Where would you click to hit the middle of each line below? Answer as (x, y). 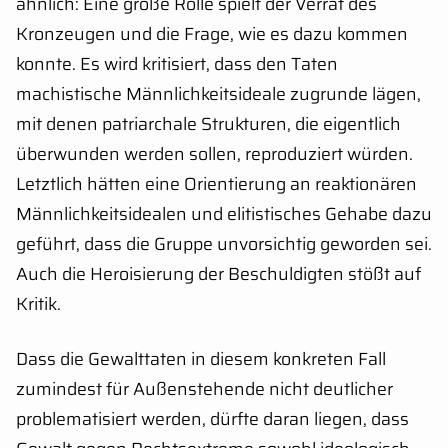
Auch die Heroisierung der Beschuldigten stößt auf (218, 274)
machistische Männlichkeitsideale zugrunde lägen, (218, 94)
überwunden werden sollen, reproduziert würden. (214, 154)
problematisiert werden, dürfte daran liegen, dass (212, 419)
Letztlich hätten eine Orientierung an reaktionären (216, 184)
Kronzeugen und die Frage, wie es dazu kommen (212, 34)
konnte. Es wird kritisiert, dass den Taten (177, 64)
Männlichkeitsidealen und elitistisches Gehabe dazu (224, 214)
